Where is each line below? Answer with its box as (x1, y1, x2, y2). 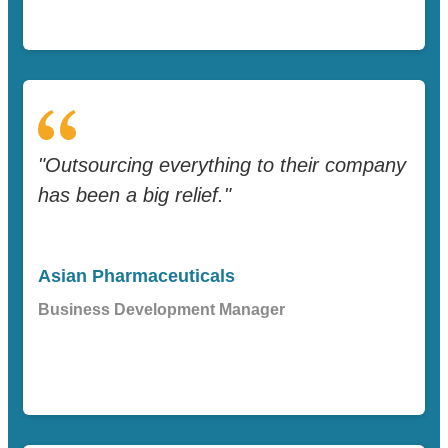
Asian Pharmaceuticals (38, 265, 235, 286)
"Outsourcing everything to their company (38, 153, 406, 176)
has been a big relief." (38, 183, 231, 206)
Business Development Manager (38, 300, 285, 318)
